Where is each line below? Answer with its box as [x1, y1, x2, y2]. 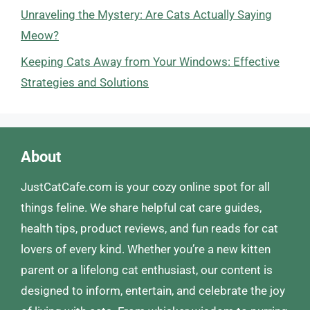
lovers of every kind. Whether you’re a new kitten [21, 242, 271, 256]
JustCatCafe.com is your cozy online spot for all [21, 180, 270, 194]
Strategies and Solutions [21, 75, 149, 89]
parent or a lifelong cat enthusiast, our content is [21, 263, 273, 277]
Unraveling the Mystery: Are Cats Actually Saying [21, 7, 272, 21]
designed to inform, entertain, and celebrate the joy [21, 284, 285, 298]
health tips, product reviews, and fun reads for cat [21, 221, 278, 235]
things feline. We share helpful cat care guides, [21, 201, 262, 215]
